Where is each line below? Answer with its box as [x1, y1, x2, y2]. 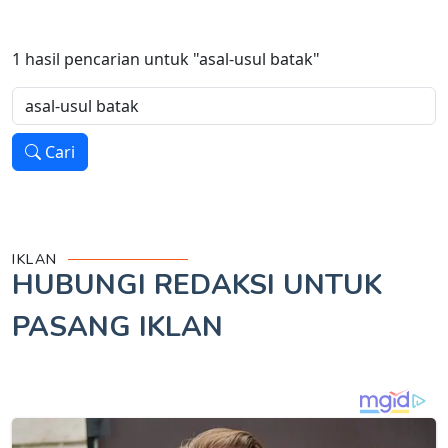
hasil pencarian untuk [21, 48, 193, 71]
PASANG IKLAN [12, 308, 223, 347]
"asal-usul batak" [193, 48, 320, 71]
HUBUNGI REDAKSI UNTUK [12, 266, 382, 305]
